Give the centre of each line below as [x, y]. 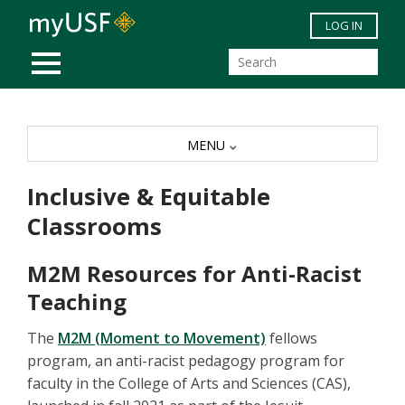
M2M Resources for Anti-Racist [194, 274]
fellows [292, 339]
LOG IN [344, 25]
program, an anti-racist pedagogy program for [186, 361]
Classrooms [94, 227]
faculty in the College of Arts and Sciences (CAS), [189, 384]
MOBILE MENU [93, 53]
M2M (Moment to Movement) [162, 339]
